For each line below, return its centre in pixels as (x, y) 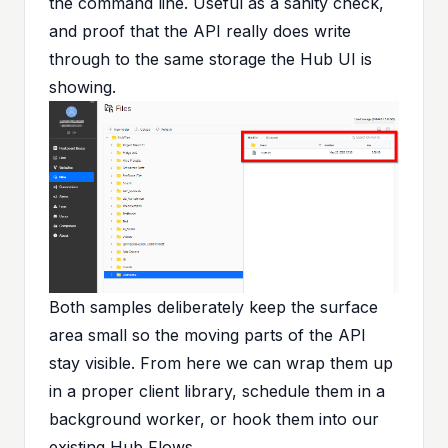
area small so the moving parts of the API (207, 335)
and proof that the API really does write (200, 30)
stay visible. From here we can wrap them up (221, 363)
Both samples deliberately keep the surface (213, 307)
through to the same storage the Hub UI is (210, 58)
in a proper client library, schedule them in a (217, 391)
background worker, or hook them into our (214, 419)
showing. (82, 86)
